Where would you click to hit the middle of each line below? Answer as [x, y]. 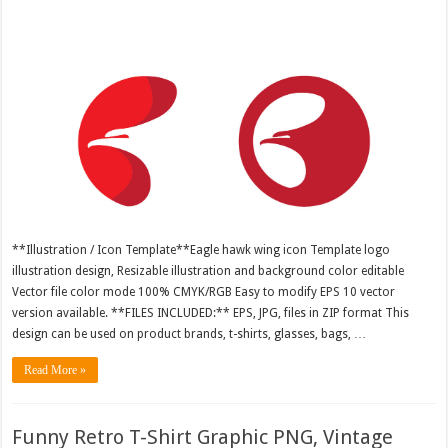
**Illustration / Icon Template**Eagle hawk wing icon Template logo [201, 249]
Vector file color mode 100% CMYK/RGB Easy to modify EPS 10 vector [204, 291]
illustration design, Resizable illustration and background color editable [208, 270]
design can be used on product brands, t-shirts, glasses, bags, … [189, 333]
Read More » [55, 369]
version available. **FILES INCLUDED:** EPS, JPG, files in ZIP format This [211, 312]
